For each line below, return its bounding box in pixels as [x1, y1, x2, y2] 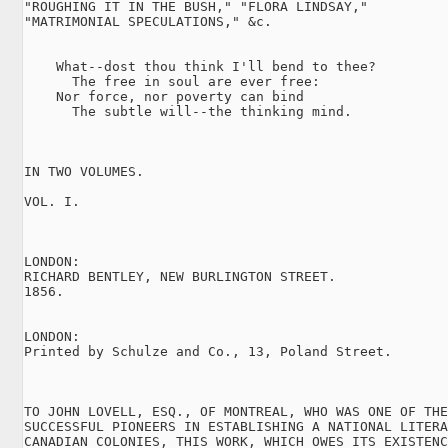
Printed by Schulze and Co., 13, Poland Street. [24, 343, 392, 359]
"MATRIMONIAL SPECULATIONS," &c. [24, 13, 272, 29]
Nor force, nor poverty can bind [24, 88, 304, 104]
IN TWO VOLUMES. [24, 163, 144, 179]
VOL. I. [24, 193, 80, 209]
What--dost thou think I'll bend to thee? [24, 58, 376, 74]
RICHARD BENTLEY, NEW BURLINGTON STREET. [24, 268, 336, 284]
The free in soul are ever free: [24, 73, 320, 89]
